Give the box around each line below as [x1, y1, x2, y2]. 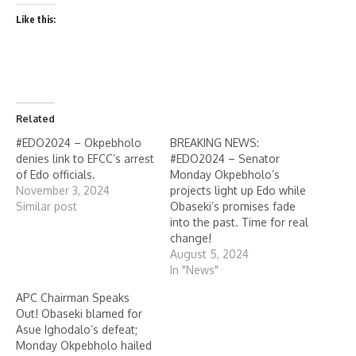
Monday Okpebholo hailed [16, 339, 152, 352]
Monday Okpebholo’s [170, 168, 280, 181]
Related [16, 113, 55, 125]
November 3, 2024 [16, 184, 110, 197]
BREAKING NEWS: [170, 136, 259, 149]
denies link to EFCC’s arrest [16, 152, 154, 165]
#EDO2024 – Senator [170, 152, 280, 165]
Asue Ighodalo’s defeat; [16, 323, 137, 336]
